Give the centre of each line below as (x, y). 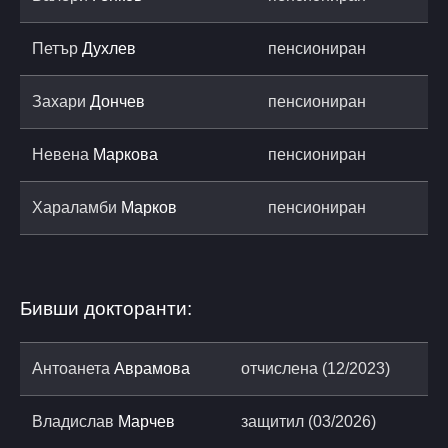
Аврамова (152, 368)
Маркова (125, 154)
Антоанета (73, 368)
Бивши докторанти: (106, 308)
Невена (62, 154)
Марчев (146, 421)
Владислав (75, 421)
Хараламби (76, 207)
